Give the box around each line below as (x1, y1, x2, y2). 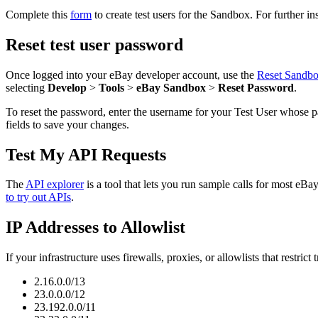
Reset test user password (6, 35, 183, 54)
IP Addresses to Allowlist (6, 218, 185, 237)
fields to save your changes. (6, 118, 129, 131)
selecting (6, 81, 48, 94)
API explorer (26, 178, 84, 191)
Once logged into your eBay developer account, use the (6, 68, 257, 81)
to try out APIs (6, 191, 71, 204)
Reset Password (218, 81, 294, 94)
